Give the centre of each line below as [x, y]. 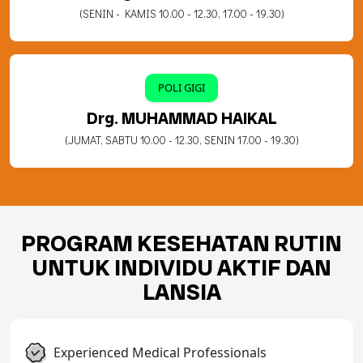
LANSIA [181, 292]
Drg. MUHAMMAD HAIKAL [181, 119]
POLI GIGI [181, 88]
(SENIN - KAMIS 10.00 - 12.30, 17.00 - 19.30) [181, 14]
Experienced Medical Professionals [158, 352]
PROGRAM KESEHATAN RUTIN [181, 243]
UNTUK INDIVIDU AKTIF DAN [181, 267]
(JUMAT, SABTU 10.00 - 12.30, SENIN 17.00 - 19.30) [181, 140]
